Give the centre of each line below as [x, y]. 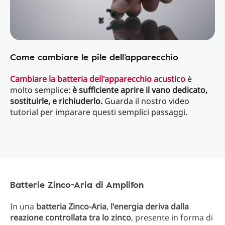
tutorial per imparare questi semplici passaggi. [99, 112]
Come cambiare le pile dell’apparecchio [94, 57]
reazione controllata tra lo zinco [71, 217]
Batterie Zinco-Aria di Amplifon [77, 184]
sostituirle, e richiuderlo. [56, 101]
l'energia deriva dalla [150, 206]
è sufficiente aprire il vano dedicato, [140, 90]
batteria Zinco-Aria [71, 206]
